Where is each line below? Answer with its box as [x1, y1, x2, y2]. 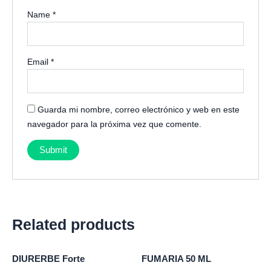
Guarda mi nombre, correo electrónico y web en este [38, 104, 240, 114]
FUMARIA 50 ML [142, 254, 211, 264]
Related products [12, 216, 135, 233]
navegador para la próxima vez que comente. [27, 119, 202, 129]
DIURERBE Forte [12, 254, 85, 264]
